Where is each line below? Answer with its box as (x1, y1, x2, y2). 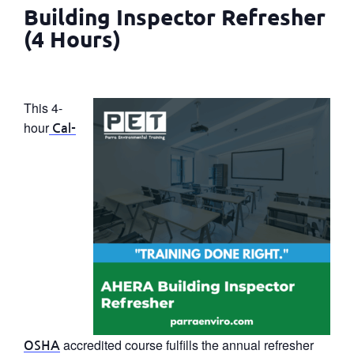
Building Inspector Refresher (24, 2, 326, 30)
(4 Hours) (24, 24, 121, 52)
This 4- (24, 98, 62, 117)
